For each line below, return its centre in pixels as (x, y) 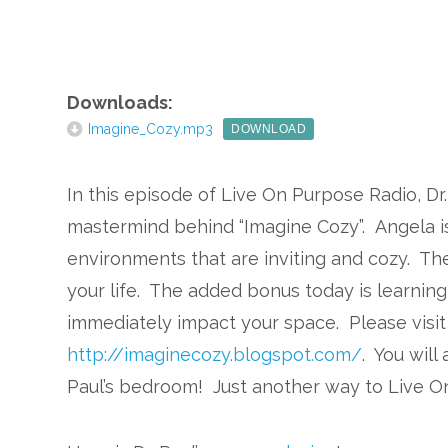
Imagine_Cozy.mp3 (151, 129)
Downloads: (120, 102)
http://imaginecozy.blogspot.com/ (215, 354)
